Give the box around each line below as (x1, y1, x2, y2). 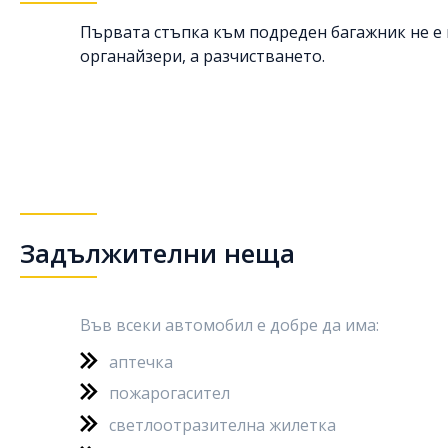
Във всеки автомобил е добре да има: (80, 313, 379, 336)
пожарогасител (109, 382, 230, 404)
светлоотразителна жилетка (109, 413, 336, 436)
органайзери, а (80, 44, 203, 67)
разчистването (203, 44, 322, 67)
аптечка (109, 350, 173, 373)
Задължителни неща (20, 234, 295, 271)
